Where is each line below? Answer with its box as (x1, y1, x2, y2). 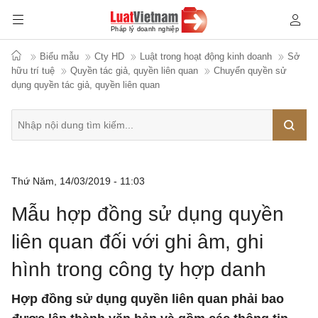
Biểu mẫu (40, 51, 79, 62)
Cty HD (94, 51, 124, 62)
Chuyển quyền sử (214, 65, 287, 76)
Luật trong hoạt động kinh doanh (140, 51, 272, 62)
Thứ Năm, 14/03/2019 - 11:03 (11, 175, 145, 187)
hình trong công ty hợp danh (11, 258, 266, 280)
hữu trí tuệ (11, 65, 55, 76)
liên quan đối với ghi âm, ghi (11, 231, 263, 253)
